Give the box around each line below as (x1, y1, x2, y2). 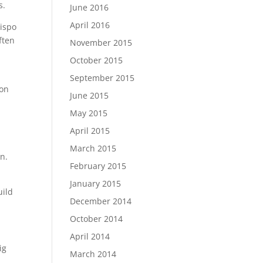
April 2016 (70, 19, 110, 31)
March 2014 (70, 248, 117, 259)
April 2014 (70, 231, 110, 242)
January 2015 (70, 178, 122, 189)
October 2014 (70, 213, 123, 224)
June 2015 (70, 90, 109, 101)
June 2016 (70, 2, 109, 13)
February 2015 (70, 160, 127, 171)
